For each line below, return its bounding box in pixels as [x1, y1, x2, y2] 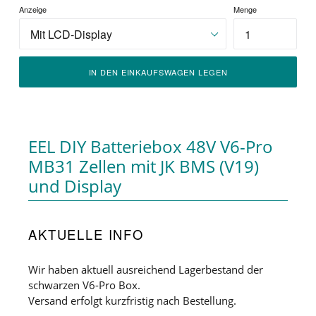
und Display [28, 174, 121, 198]
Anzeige [19, 4, 47, 16]
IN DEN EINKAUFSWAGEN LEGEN [88, 66, 228, 78]
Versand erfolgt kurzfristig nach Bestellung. [28, 293, 236, 308]
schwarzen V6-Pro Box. [28, 277, 140, 292]
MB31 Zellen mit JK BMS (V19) [28, 154, 259, 178]
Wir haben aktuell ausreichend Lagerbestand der [28, 262, 263, 276]
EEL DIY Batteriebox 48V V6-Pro [28, 135, 273, 159]
